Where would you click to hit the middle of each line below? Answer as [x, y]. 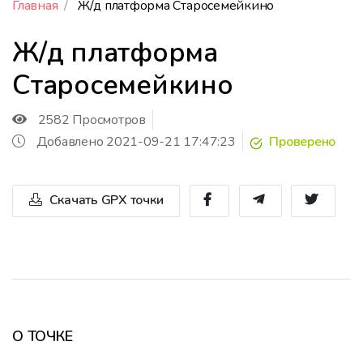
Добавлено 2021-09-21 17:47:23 [136, 141]
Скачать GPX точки [105, 200]
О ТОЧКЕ [43, 336]
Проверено [301, 142]
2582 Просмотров [92, 120]
